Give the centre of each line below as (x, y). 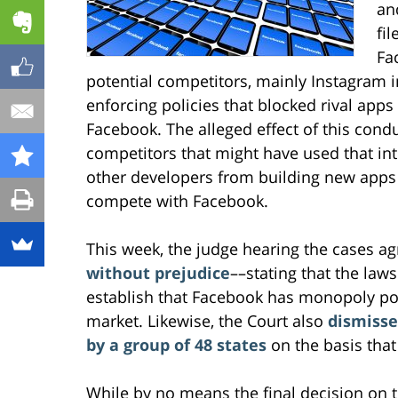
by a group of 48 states (176, 344)
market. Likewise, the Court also (207, 320)
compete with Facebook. (177, 200)
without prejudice (158, 272)
